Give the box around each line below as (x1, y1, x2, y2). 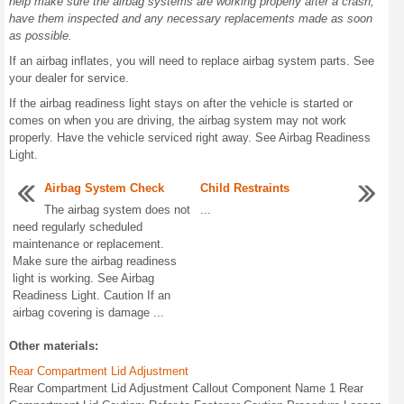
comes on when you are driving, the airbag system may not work (9, 114, 346, 127)
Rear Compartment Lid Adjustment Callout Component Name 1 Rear (9, 381, 363, 395)
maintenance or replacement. (13, 237, 164, 251)
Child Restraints (200, 181, 290, 195)
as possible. (9, 29, 72, 42)
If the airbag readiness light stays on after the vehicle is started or (9, 96, 353, 110)
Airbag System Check (44, 181, 164, 195)
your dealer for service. (9, 71, 129, 85)
